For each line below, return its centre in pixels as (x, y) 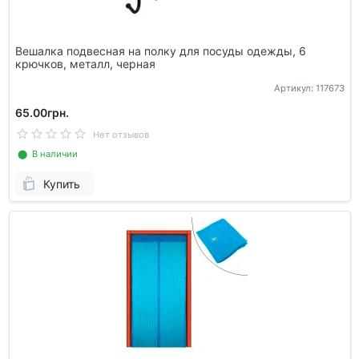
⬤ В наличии (46, 154)
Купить (61, 184)
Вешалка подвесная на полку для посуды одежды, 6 (160, 50)
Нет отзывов (121, 135)
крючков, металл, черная (85, 63)
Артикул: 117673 (309, 89)
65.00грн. (42, 113)
